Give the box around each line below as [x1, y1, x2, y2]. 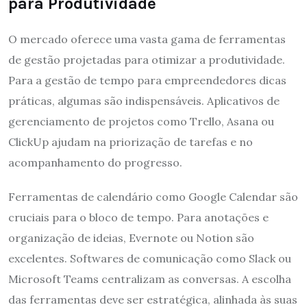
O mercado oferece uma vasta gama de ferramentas [8, 32, 286, 46]
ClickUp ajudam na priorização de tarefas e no [8, 134, 253, 149]
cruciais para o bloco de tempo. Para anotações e [8, 210, 269, 224]
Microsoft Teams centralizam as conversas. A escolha [8, 271, 291, 286]
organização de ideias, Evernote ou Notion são [8, 230, 254, 245]
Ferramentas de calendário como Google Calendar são [8, 189, 298, 204]
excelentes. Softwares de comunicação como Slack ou [8, 251, 291, 265]
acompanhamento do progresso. [8, 155, 182, 169]
